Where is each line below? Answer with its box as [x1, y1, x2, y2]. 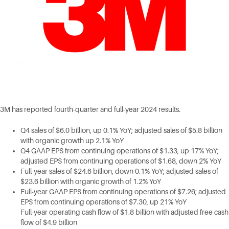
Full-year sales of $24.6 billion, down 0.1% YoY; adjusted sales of [20, 167, 218, 176]
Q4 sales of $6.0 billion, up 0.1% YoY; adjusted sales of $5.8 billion [20, 126, 222, 135]
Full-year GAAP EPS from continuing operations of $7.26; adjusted [20, 188, 226, 196]
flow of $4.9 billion [20, 218, 77, 227]
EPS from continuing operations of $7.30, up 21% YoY [20, 198, 187, 207]
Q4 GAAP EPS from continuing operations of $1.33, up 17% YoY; [20, 147, 219, 155]
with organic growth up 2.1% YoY [20, 136, 124, 145]
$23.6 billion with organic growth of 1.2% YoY [20, 177, 161, 186]
